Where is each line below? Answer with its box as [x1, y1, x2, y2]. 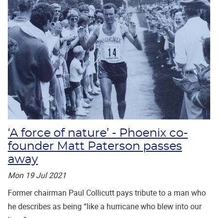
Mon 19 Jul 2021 [8, 170, 66, 181]
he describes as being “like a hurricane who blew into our [8, 201, 201, 212]
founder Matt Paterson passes [8, 141, 182, 152]
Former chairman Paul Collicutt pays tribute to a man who [8, 187, 206, 198]
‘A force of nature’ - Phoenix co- [8, 127, 188, 139]
